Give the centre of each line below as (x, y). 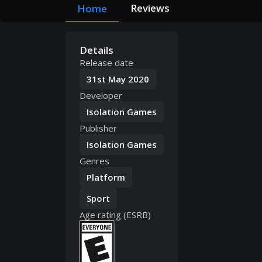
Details (96, 50)
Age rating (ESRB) (115, 215)
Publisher (98, 128)
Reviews (150, 8)
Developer (101, 96)
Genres (94, 161)
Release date (106, 63)
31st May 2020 (118, 79)
